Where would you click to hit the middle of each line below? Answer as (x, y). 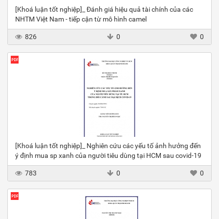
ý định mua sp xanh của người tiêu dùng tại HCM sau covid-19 (108, 156)
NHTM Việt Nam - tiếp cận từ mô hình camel (81, 19)
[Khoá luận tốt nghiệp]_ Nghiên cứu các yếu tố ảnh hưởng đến (108, 146)
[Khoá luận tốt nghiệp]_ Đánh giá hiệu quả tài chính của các (104, 10)
